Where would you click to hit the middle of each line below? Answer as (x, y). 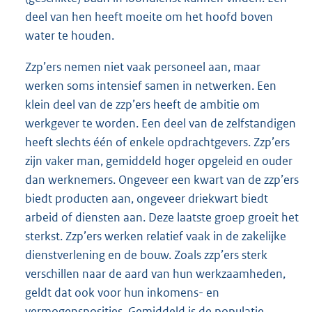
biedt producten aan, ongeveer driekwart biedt (147, 198)
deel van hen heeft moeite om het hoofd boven (149, 16)
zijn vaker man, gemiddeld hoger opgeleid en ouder (159, 161)
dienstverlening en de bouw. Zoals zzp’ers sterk (146, 255)
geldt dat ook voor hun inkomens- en (122, 292)
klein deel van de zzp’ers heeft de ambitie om (142, 104)
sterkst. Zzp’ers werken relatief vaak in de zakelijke (156, 236)
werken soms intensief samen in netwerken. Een (151, 85)
